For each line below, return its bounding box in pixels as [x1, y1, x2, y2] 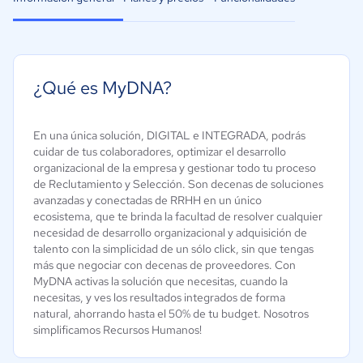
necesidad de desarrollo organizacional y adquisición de [33, 225, 307, 240]
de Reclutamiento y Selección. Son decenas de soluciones [33, 177, 323, 191]
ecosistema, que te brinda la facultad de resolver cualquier [33, 209, 322, 224]
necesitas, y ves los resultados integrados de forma [33, 290, 285, 305]
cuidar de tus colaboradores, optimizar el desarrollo [33, 144, 286, 159]
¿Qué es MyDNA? [33, 76, 172, 100]
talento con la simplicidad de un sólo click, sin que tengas [33, 241, 314, 256]
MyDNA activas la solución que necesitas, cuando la [33, 274, 288, 288]
